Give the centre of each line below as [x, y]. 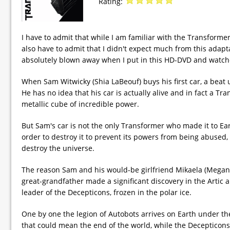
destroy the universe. [58, 148]
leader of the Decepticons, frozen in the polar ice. [107, 192]
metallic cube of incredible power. [80, 104]
